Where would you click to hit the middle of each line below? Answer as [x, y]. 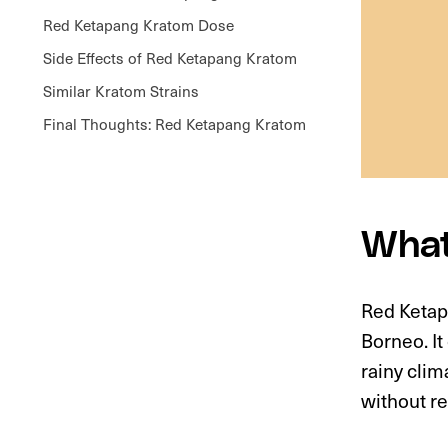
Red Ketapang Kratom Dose [138, 24]
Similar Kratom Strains [120, 90]
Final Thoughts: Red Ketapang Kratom [174, 123]
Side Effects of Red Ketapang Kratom [169, 57]
